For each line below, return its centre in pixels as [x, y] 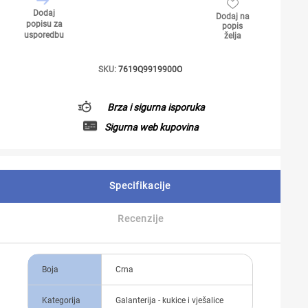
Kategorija [61, 300]
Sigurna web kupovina [151, 127]
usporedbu [44, 35]
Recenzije [140, 219]
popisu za [44, 24]
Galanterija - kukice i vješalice [169, 300]
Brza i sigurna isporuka [156, 107]
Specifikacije [140, 186]
